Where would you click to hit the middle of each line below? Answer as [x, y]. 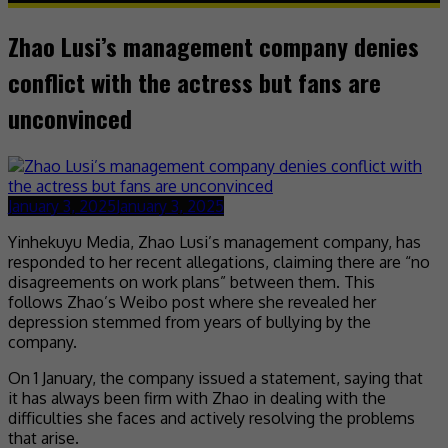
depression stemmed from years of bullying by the [189, 321]
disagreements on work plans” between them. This [191, 281]
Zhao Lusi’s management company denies [213, 45]
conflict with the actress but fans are [194, 81]
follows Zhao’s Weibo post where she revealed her [192, 301]
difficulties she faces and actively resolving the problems [211, 417]
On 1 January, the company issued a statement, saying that [215, 377]
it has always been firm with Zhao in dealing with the [197, 397]
